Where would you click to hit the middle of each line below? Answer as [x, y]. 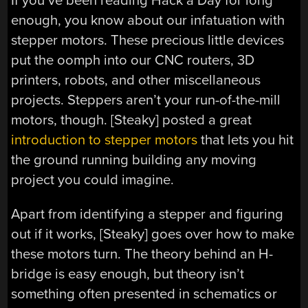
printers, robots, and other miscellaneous [136, 80]
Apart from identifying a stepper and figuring [147, 214]
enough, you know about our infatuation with [148, 21]
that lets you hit [246, 140]
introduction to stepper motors [104, 140]
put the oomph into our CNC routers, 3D [133, 60]
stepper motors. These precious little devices [148, 41]
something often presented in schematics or [144, 294]
